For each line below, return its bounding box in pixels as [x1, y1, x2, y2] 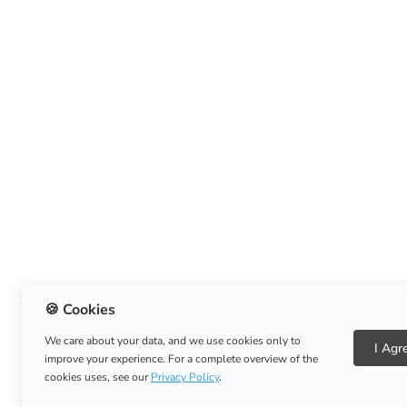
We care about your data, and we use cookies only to [45, 333, 301, 348]
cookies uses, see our [45, 370, 151, 384]
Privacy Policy [151, 370, 219, 384]
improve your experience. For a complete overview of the [45, 352, 318, 366]
